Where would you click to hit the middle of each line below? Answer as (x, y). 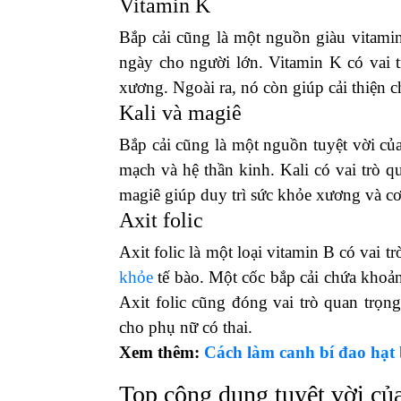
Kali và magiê (180, 113)
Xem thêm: (162, 352)
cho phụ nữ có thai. (186, 327)
